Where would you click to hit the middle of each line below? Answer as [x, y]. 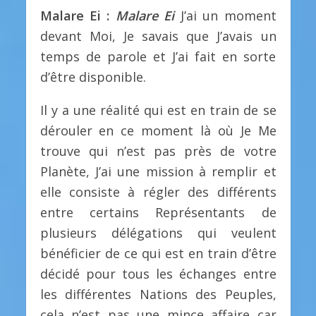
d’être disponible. [93, 77]
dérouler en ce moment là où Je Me [158, 131]
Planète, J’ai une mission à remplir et [158, 172]
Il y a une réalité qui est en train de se [158, 110]
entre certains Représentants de [158, 213]
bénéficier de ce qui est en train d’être [158, 254]
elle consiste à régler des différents [158, 192]
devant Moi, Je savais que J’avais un [158, 36]
